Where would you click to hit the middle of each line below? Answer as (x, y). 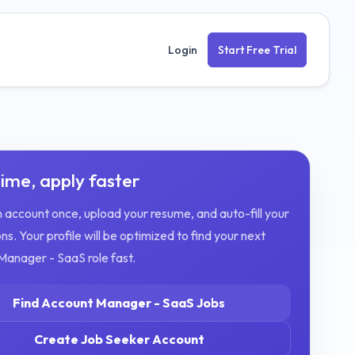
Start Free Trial (257, 50)
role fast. (110, 257)
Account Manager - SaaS (118, 302)
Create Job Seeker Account (119, 339)
